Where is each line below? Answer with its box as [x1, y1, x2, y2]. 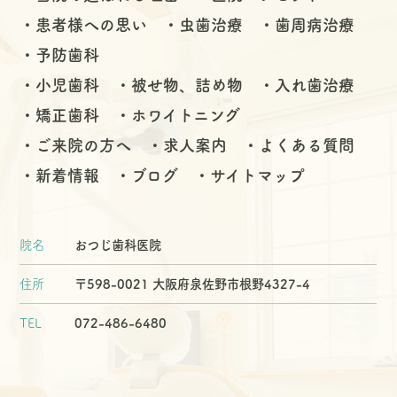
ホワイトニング [131, 107, 241, 123]
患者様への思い [35, 17, 148, 33]
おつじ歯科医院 [74, 238, 161, 253]
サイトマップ [209, 167, 305, 183]
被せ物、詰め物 [131, 77, 244, 93]
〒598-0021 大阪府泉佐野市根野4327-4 [74, 277, 310, 292]
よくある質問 [258, 137, 354, 153]
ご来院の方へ [35, 137, 132, 153]
